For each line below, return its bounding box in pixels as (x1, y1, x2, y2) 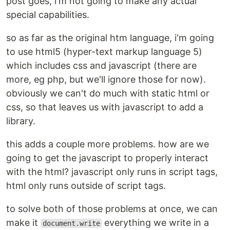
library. (6, 116, 35, 126)
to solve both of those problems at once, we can (6, 203, 218, 214)
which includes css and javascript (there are (6, 60, 197, 71)
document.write (42, 219, 100, 227)
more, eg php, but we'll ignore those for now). (6, 74, 206, 85)
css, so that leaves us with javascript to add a (6, 102, 203, 112)
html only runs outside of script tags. (6, 180, 166, 191)
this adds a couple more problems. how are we (6, 139, 209, 149)
